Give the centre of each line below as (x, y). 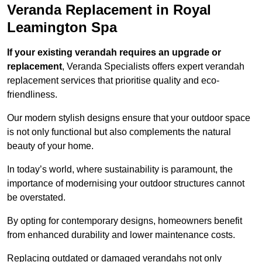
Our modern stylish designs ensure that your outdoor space (129, 118)
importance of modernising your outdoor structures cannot (126, 184)
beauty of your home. (50, 146)
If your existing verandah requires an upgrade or (114, 53)
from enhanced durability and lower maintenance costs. (121, 235)
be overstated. (36, 198)
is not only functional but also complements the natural (119, 132)
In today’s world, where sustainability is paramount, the (120, 170)
